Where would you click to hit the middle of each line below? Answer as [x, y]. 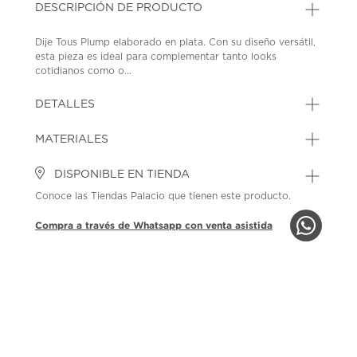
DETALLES [65, 104]
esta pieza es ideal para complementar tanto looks [156, 56]
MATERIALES [72, 139]
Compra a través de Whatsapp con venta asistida [154, 225]
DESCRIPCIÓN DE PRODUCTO [119, 8]
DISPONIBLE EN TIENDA [121, 174]
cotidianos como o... [84, 71]
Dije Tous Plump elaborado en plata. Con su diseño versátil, [176, 42]
